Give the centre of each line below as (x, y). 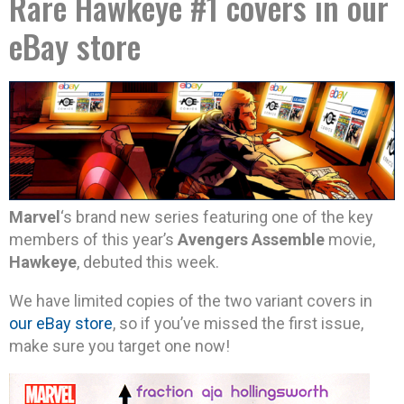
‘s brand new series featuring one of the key (217, 217)
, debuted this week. (148, 262)
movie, (350, 240)
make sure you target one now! (119, 346)
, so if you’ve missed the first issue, (238, 324)
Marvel (35, 217)
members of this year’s (93, 240)
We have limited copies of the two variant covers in (191, 301)
